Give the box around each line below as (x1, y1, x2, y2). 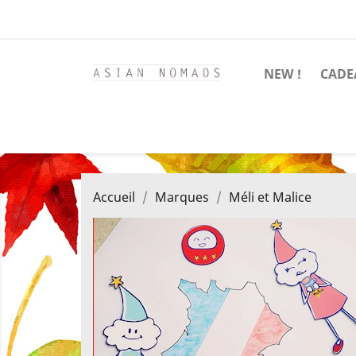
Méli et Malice (229, 188, 311, 206)
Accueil (93, 188, 135, 206)
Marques (155, 188, 209, 206)
